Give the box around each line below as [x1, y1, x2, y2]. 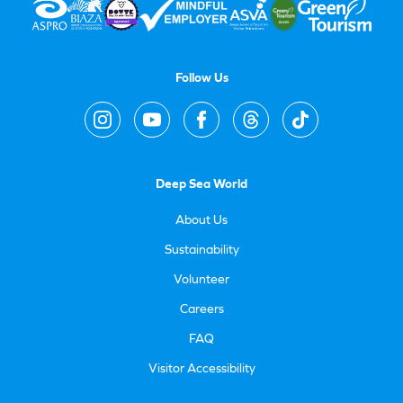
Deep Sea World [156, 176, 247, 192]
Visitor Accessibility [148, 361, 255, 376]
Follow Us [175, 70, 228, 85]
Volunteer [174, 272, 229, 287]
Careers [179, 301, 224, 317]
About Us [175, 212, 228, 228]
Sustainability [164, 242, 239, 257]
